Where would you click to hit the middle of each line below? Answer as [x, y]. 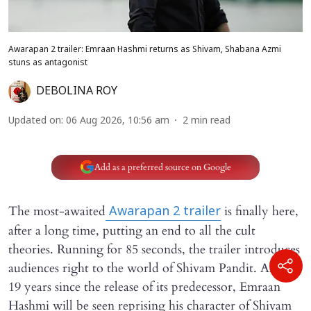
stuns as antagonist [48, 64]
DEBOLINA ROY [77, 92]
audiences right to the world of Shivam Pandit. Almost [153, 269]
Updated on [35, 121]
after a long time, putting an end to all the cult [132, 231]
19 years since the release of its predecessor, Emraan [144, 287]
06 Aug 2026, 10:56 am [118, 121]
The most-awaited [57, 212]
